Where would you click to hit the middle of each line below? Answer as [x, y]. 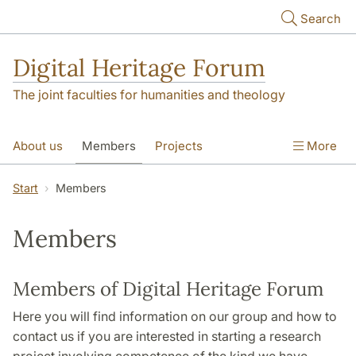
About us [38, 146]
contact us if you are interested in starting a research [167, 337]
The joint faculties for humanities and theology [149, 95]
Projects [179, 146]
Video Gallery [50, 180]
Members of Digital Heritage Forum [168, 289]
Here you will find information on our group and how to [175, 317]
